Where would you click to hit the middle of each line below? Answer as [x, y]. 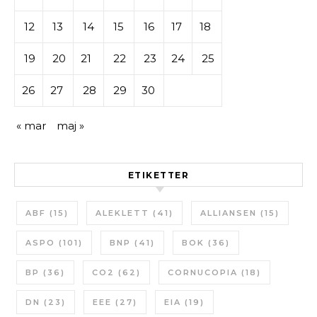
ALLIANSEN [229, 213]
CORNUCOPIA [203, 272]
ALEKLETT [122, 213]
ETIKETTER [158, 175]
